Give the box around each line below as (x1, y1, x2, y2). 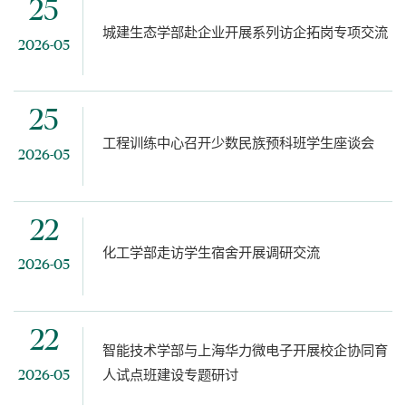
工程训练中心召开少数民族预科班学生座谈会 (101, 134, 374, 150)
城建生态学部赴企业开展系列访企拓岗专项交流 (101, 24, 388, 41)
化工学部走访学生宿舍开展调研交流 (101, 244, 320, 260)
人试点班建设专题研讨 (101, 366, 238, 382)
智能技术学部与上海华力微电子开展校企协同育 (101, 342, 388, 358)
